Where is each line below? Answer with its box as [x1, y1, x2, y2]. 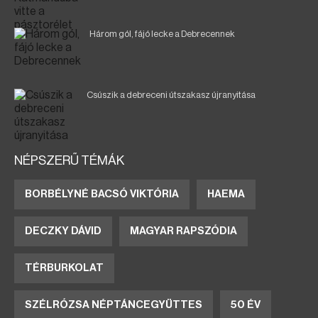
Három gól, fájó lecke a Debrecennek [89, 29, 235, 38]
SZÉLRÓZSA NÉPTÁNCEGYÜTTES [25, 300, 202, 310]
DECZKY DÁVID [25, 226, 102, 236]
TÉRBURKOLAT [25, 263, 104, 273]
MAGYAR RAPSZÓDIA [130, 226, 237, 236]
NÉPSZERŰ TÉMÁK [14, 154, 124, 167]
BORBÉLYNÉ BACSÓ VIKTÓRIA [25, 189, 179, 199]
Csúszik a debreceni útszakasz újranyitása [87, 90, 256, 99]
